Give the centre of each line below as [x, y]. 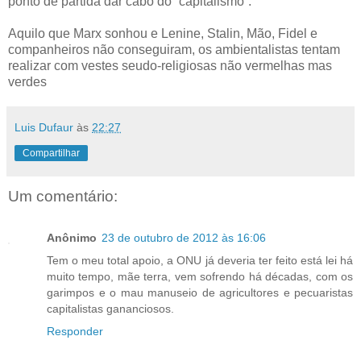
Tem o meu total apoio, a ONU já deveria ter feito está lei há [200, 261]
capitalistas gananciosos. [110, 309]
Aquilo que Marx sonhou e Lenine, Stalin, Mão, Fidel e [163, 34]
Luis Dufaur [44, 128]
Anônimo [72, 238]
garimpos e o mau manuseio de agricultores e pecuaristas [200, 293]
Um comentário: [63, 197]
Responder [75, 332]
